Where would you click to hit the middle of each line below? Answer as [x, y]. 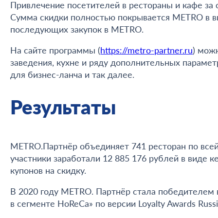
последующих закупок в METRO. [77, 29]
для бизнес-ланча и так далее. [73, 75]
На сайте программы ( [55, 50]
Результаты [63, 107]
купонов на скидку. [48, 170]
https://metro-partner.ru [147, 50]
